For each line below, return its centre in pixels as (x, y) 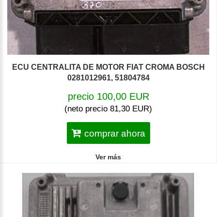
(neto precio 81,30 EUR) (108, 109)
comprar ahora (115, 134)
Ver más (108, 157)
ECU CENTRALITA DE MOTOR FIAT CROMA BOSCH (108, 67)
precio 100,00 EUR (108, 97)
